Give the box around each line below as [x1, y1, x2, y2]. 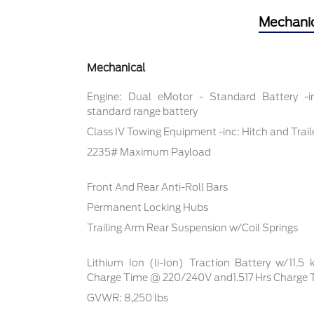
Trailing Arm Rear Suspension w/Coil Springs [87, 222, 299, 234]
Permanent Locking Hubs [87, 202, 209, 214]
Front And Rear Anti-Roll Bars [87, 182, 228, 193]
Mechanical [87, 62, 146, 75]
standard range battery [87, 106, 198, 118]
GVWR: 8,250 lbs [87, 292, 169, 304]
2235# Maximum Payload [87, 146, 212, 158]
